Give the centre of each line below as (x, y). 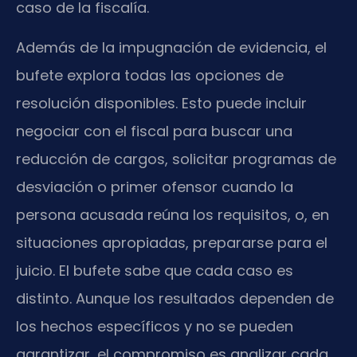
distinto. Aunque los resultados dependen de (175, 298)
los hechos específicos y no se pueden (155, 326)
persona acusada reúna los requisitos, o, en (173, 214)
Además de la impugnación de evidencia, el (171, 47)
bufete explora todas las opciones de (150, 75)
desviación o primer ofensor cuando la (155, 186)
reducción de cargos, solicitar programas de (176, 159)
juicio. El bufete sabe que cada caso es (155, 270)
